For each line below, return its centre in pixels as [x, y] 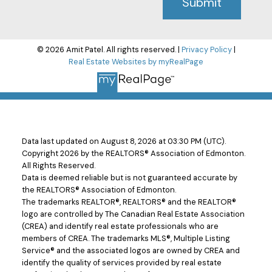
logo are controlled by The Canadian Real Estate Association [133, 214]
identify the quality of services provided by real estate [121, 262]
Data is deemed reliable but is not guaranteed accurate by [129, 177]
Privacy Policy [206, 50]
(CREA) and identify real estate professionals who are [120, 226]
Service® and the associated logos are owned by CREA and [131, 250]
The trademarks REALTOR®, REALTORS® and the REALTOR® [129, 202]
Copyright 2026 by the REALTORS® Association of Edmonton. [133, 153]
